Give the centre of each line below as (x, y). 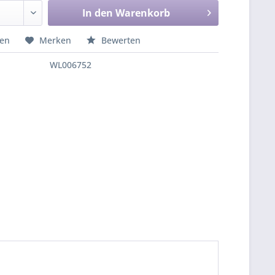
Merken (56, 40)
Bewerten (120, 40)
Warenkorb (142, 13)
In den (97, 13)
